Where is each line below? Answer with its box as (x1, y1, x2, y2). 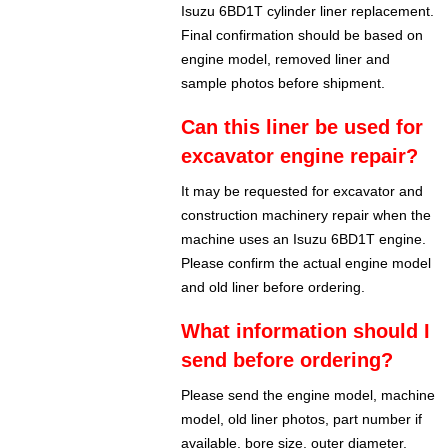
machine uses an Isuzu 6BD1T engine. (181, 231, 427, 248)
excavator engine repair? (181, 145, 419, 168)
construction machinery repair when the (181, 207, 432, 224)
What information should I (181, 320, 431, 343)
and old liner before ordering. (181, 279, 366, 296)
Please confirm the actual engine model (181, 255, 432, 272)
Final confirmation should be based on (181, 27, 424, 44)
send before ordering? (181, 349, 394, 372)
